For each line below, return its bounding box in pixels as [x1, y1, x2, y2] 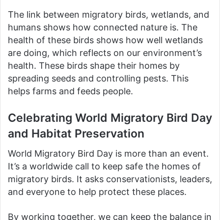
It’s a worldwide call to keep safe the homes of [8, 161, 201, 171]
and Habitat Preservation [8, 127, 144, 140]
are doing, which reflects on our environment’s [8, 48, 202, 58]
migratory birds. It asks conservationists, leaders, [8, 173, 212, 184]
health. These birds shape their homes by [8, 60, 180, 71]
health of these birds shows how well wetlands [8, 35, 203, 45]
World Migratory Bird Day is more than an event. [8, 148, 209, 159]
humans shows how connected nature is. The [8, 22, 197, 32]
